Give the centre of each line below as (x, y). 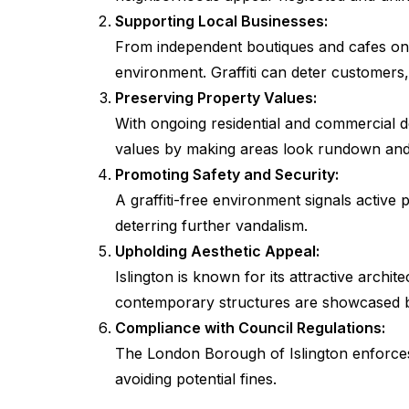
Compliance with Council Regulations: (250, 328)
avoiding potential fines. (196, 379)
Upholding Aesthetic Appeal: (217, 251)
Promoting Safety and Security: (227, 174)
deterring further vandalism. (211, 225)
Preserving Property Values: (216, 98)
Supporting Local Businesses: (221, 21)
